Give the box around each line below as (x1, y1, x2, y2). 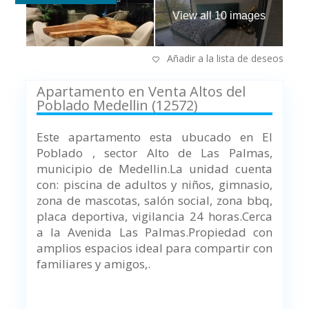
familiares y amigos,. (37, 256, 157, 272)
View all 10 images (172, 10, 266, 22)
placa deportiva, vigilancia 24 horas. (37, 208, 242, 225)
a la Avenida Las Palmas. (37, 224, 188, 241)
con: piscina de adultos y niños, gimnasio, (37, 177, 272, 193)
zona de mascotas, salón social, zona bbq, (37, 192, 272, 209)
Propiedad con (188, 224, 272, 241)
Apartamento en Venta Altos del (37, 82, 246, 101)
